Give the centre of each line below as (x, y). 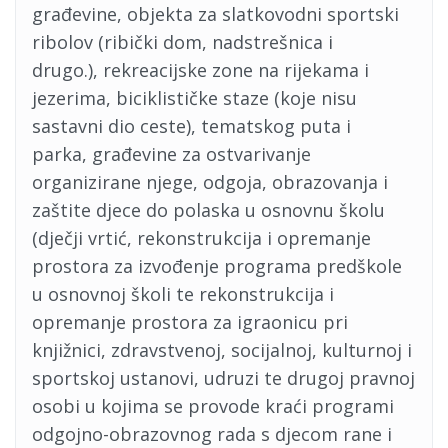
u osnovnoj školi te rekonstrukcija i (183, 294)
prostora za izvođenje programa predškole (217, 266)
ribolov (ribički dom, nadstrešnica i (182, 42)
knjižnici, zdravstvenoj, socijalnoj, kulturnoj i (222, 350)
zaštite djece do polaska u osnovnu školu (208, 210)
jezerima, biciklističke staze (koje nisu (194, 98)
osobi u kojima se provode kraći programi (213, 406)
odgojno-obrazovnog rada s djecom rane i (212, 434)
